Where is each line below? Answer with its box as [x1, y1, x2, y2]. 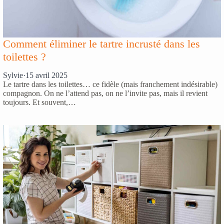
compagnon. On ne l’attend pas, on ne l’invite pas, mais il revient [3, 88, 207, 97]
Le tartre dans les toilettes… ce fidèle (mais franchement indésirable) [3, 79, 217, 88]
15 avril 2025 [25, 70, 67, 79]
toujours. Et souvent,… [3, 97, 76, 106]
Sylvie [3, 70, 23, 79]
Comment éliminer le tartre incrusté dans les [3, 37, 200, 50]
